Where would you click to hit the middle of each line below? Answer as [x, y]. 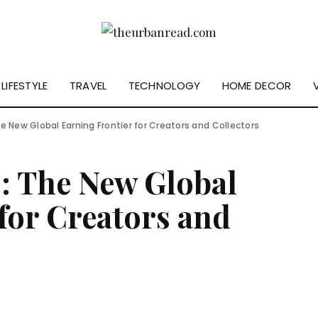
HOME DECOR [257, 85]
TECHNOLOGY [164, 85]
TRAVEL [88, 85]
